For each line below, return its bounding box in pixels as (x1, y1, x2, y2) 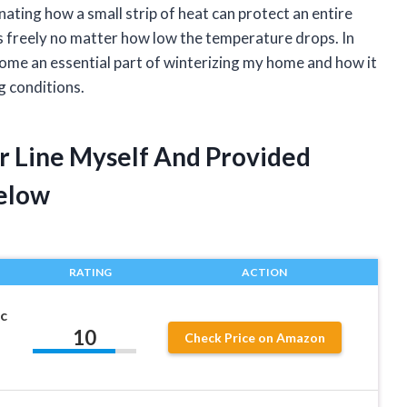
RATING (68, 264, 112, 279)
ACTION (241, 264, 287, 279)
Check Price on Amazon (184, 329, 326, 345)
